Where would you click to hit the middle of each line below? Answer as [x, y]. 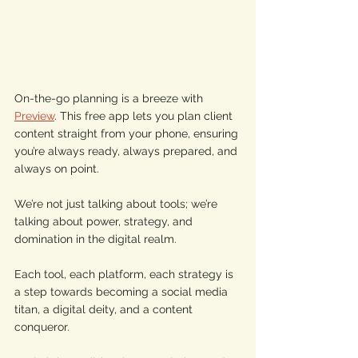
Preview [34, 116]
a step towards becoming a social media [123, 292]
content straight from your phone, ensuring [128, 134]
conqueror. [44, 327]
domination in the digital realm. [97, 239]
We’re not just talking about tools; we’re [117, 204]
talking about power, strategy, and [105, 222]
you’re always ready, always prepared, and [127, 151]
